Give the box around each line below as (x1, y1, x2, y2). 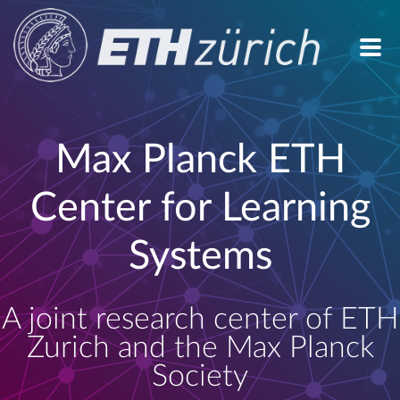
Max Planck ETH (54, 139, 346, 180)
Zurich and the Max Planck (26, 332, 374, 363)
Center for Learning (29, 187, 371, 229)
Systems (128, 236, 272, 277)
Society (152, 361, 248, 392)
